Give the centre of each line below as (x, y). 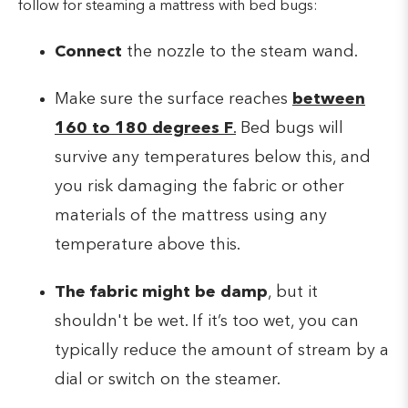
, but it (293, 292)
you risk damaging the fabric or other (199, 186)
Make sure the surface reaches (173, 99)
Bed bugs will (290, 128)
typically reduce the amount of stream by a (222, 350)
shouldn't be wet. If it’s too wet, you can (207, 321)
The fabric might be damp (161, 292)
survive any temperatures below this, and (213, 157)
